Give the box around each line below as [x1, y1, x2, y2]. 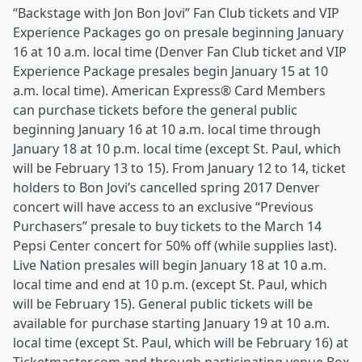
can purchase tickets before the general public [13, 101, 297, 120]
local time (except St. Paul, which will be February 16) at [13, 334, 348, 352]
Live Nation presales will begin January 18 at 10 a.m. [13, 256, 326, 275]
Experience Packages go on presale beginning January [13, 23, 343, 42]
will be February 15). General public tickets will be [13, 295, 313, 314]
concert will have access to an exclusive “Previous [13, 198, 314, 217]
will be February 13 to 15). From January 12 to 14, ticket [13, 159, 346, 178]
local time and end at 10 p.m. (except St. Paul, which [13, 276, 327, 294]
